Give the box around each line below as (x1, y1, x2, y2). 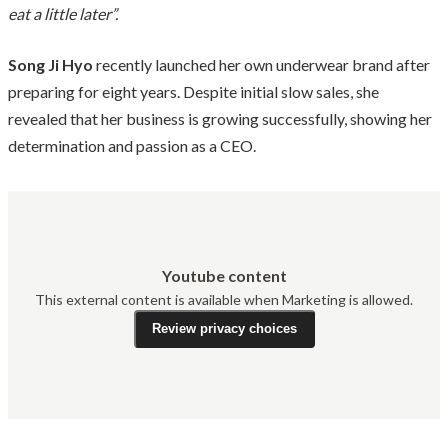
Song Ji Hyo (8, 54, 93, 74)
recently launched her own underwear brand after (93, 54, 430, 74)
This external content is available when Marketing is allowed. (35, 290, 413, 308)
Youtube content (161, 265, 287, 285)
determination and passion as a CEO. (8, 135, 256, 155)
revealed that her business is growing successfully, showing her (8, 108, 432, 128)
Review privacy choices (151, 321, 297, 337)
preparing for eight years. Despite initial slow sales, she (8, 81, 379, 101)
